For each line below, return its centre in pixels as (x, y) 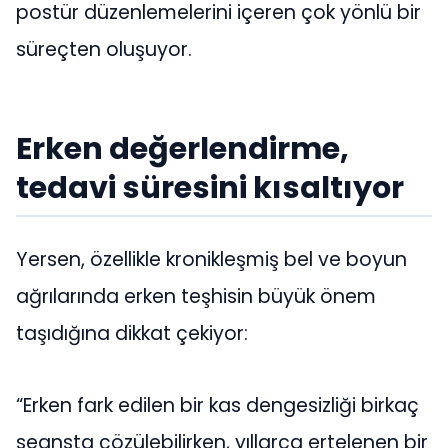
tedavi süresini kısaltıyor (210, 188)
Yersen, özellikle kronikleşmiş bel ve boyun (211, 260)
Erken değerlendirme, (182, 149)
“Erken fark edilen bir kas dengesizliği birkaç (217, 406)
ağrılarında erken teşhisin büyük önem (196, 297)
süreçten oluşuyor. (104, 50)
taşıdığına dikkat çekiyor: (132, 334)
